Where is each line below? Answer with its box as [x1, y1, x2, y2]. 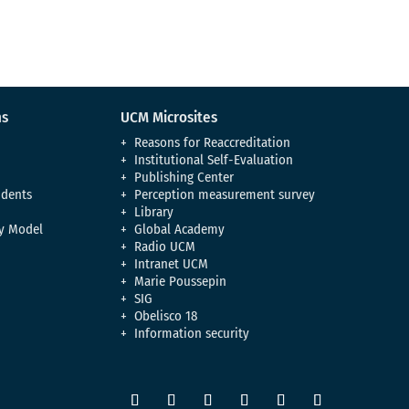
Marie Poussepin [134, 272, 227, 289]
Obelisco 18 [134, 307, 199, 324]
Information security [134, 324, 250, 341]
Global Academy [134, 220, 225, 237]
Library [134, 203, 174, 220]
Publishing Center [134, 168, 235, 185]
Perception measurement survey [134, 185, 316, 203]
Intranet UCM [134, 255, 209, 272]
